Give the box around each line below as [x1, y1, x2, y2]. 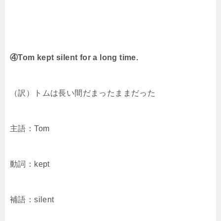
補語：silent [10, 195, 54, 204]
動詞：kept [10, 160, 50, 169]
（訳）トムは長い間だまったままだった [10, 89, 156, 98]
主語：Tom [10, 124, 50, 133]
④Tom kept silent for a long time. [10, 53, 139, 62]
